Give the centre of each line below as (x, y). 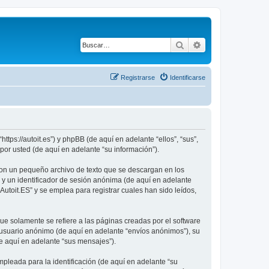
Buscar (197, 44)
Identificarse (188, 77)
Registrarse (138, 77)
